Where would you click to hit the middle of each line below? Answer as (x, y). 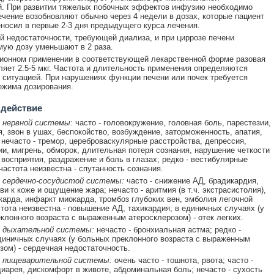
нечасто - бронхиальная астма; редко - (167, 229)
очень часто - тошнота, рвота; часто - (182, 260)
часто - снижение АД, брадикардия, (191, 180)
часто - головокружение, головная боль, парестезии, (172, 122)
